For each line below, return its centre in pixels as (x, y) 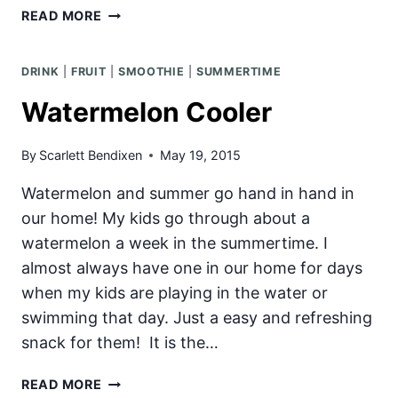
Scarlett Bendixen (91, 155)
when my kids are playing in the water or (175, 293)
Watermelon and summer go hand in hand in (188, 194)
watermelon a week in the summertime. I (175, 243)
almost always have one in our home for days (192, 268)
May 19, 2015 (201, 155)
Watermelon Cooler (147, 111)
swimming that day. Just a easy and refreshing (197, 318)
